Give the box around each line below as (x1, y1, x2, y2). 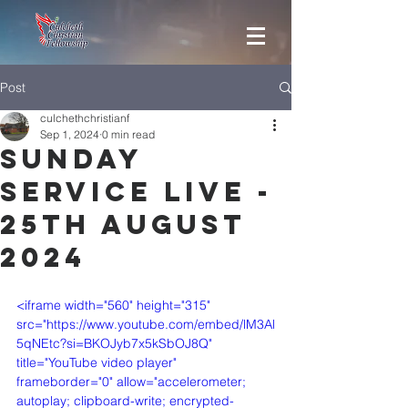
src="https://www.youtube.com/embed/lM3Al (16, 316, 275, 332)
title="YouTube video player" (16, 354, 180, 371)
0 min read (102, 127, 155, 141)
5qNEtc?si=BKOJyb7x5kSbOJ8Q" (16, 335, 216, 352)
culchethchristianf (40, 111, 129, 125)
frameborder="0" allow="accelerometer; (16, 373, 250, 390)
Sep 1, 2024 (40, 127, 99, 141)
